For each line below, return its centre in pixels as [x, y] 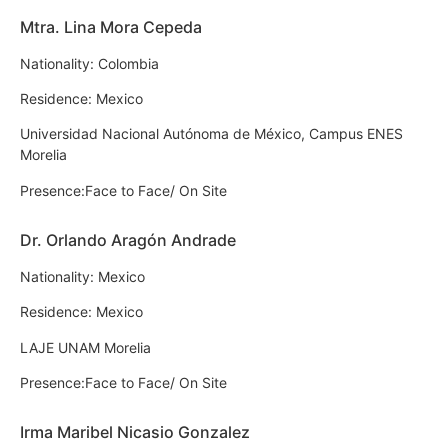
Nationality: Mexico [82, 276]
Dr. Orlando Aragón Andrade [128, 239]
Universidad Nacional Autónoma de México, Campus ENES [211, 134]
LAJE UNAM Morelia [85, 347]
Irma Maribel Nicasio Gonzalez [135, 432]
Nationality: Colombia [89, 63]
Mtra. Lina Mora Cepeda [111, 26]
